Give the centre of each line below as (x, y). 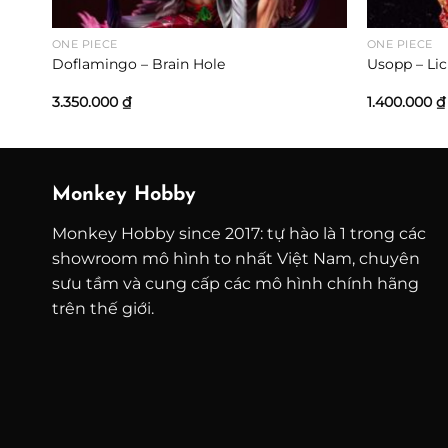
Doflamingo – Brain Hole (138, 63)
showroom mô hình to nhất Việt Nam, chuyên (236, 259)
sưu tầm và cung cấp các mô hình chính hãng (235, 284)
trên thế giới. (103, 309)
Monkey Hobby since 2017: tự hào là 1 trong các (239, 234)
